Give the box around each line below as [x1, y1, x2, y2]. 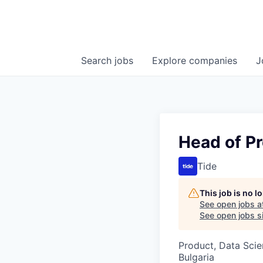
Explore [152, 55, 189, 67]
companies [189, 55, 237, 67]
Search [81, 55, 114, 67]
